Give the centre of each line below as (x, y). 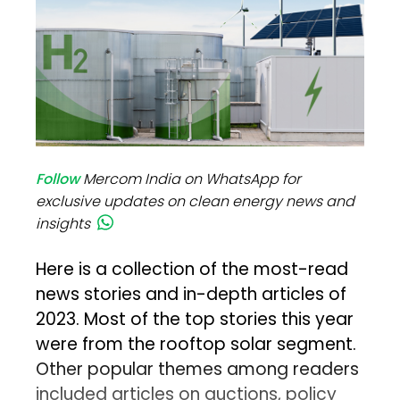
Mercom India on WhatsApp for (192, 179)
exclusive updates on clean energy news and (196, 202)
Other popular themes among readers (198, 370)
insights (63, 224)
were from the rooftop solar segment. (196, 345)
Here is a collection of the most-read (192, 270)
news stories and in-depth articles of (192, 295)
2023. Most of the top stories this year (195, 320)
